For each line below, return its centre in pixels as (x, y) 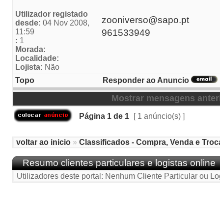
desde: (28, 23)
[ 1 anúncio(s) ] (159, 116)
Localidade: (37, 58)
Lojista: (29, 67)
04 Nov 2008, (65, 23)
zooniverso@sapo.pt (145, 20)
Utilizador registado (52, 14)
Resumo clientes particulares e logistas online (119, 163)
